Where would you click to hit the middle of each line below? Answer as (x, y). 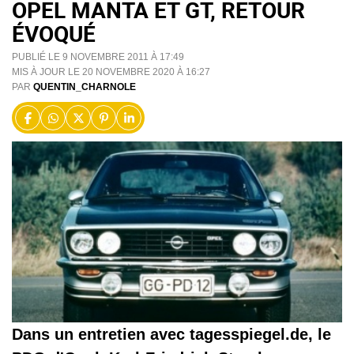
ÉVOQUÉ (54, 34)
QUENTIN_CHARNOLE (85, 87)
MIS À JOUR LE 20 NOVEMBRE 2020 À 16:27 (111, 72)
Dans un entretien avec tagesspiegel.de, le (171, 335)
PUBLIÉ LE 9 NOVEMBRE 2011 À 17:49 (98, 57)
